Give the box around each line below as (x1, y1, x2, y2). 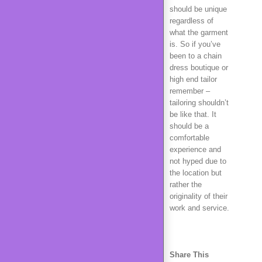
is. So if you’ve (170, 40, 220, 49)
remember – (170, 87, 210, 95)
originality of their (170, 192, 227, 201)
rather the (170, 180, 202, 189)
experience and (170, 145, 221, 154)
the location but (170, 168, 222, 177)
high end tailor (170, 75, 217, 84)
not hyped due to (170, 157, 226, 166)
